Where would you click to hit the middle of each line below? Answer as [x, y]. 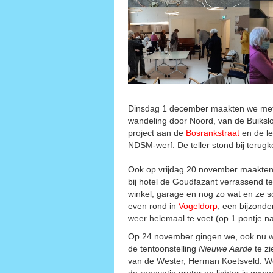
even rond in [153, 206]
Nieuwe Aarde [225, 248]
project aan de [157, 133]
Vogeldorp [198, 206]
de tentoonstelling [163, 248]
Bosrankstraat [213, 133]
